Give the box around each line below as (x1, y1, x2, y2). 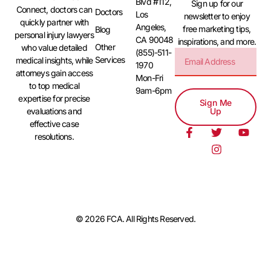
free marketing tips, (183, 23, 251, 34)
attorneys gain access (15, 67, 93, 78)
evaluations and (27, 105, 82, 116)
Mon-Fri (135, 72, 163, 83)
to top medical (29, 80, 79, 91)
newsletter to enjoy (184, 10, 250, 21)
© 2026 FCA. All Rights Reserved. (75, 213, 196, 224)
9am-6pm (135, 85, 172, 96)
